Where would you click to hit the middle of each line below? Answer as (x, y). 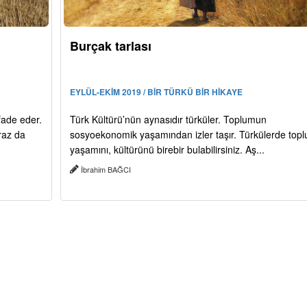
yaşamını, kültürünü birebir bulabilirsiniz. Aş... (167, 149)
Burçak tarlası (110, 46)
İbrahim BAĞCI (106, 169)
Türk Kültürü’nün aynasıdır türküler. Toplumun (168, 119)
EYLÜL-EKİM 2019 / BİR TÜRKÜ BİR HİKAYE (156, 91)
